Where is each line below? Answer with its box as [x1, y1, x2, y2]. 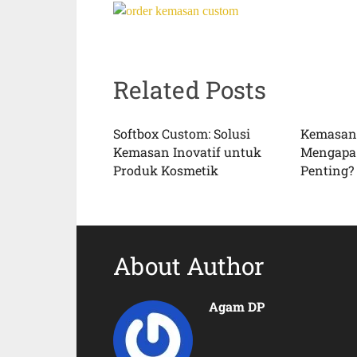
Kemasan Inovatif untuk [113, 143, 261, 160]
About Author [113, 249, 265, 281]
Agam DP [209, 297, 265, 315]
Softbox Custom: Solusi [113, 124, 250, 142]
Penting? [300, 161, 354, 178]
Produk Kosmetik [113, 161, 218, 178]
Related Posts [113, 73, 266, 105]
